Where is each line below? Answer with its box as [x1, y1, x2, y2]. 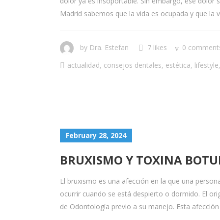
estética [165, 60, 191, 70]
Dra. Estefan [89, 43, 129, 52]
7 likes [147, 43, 167, 52]
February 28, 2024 [66, 131, 126, 140]
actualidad [67, 60, 100, 70]
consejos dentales [104, 60, 162, 70]
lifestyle [194, 60, 219, 70]
